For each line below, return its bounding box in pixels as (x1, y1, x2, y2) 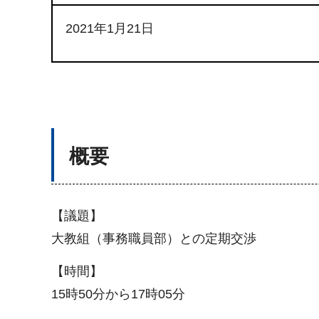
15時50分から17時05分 (51, 287, 185, 302)
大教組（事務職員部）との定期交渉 (51, 231, 256, 246)
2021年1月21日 (66, 21, 154, 36)
